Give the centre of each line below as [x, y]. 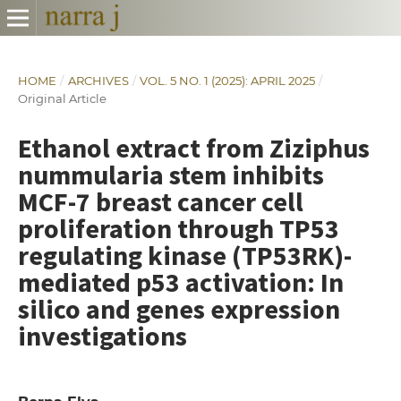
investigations [102, 335]
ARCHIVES [98, 80]
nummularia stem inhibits [171, 174]
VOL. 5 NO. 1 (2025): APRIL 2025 [228, 80]
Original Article [62, 98]
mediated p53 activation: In [180, 282]
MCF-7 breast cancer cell [160, 201]
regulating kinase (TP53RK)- [184, 255]
